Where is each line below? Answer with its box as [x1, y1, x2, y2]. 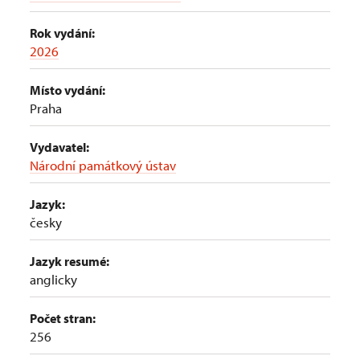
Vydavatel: [30, 139, 89, 155]
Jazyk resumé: [30, 253, 109, 269]
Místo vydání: [30, 82, 105, 98]
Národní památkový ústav [30, 157, 176, 174]
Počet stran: [30, 310, 96, 326]
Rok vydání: [30, 25, 95, 41]
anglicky [30, 271, 77, 288]
